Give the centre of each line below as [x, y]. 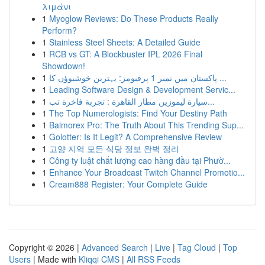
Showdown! [64, 66]
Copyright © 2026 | [45, 247]
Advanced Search [115, 247]
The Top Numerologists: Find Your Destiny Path [138, 113]
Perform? [59, 30]
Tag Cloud [197, 247]
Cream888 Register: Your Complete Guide [128, 184]
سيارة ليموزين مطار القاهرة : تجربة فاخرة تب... [211, 101]
